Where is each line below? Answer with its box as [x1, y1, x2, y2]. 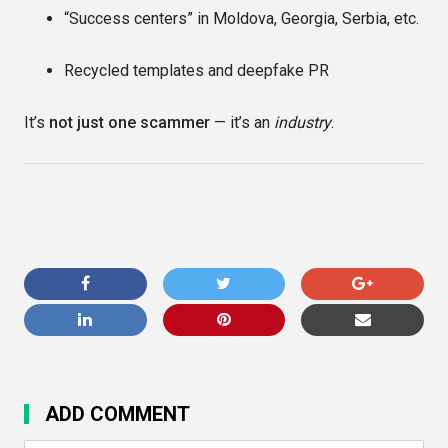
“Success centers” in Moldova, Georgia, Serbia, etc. [64, 8, 419, 28]
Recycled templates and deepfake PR [64, 60, 329, 80]
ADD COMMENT [45, 401, 190, 426]
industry [274, 112, 331, 132]
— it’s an [210, 112, 274, 132]
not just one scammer [49, 112, 210, 132]
